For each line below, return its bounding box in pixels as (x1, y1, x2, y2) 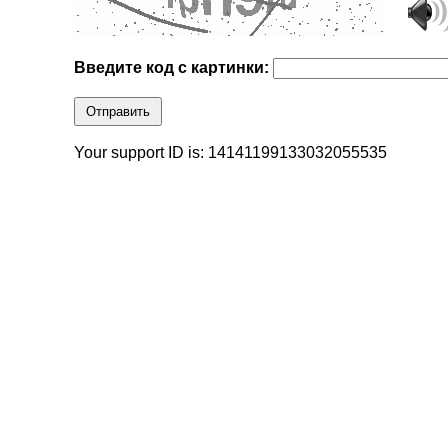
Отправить (86, 104, 151, 120)
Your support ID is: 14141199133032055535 (74, 144, 388, 162)
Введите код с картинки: (74, 59, 274, 77)
